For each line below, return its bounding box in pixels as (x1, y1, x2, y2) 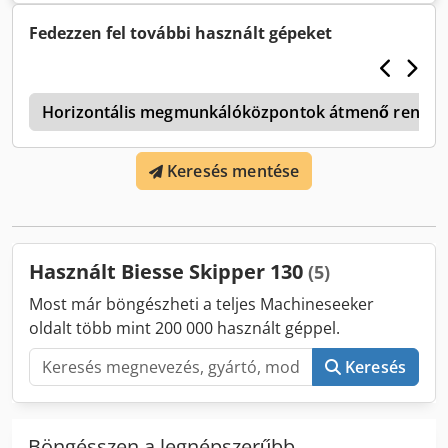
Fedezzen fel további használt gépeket (29, 22, 332, 45)
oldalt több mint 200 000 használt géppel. (29, 317, 340, 340)
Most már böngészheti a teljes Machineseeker (29, 293, 374, 316)
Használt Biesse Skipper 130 (29, 258, 308, 286)
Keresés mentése (166, 160, 300, 183)
